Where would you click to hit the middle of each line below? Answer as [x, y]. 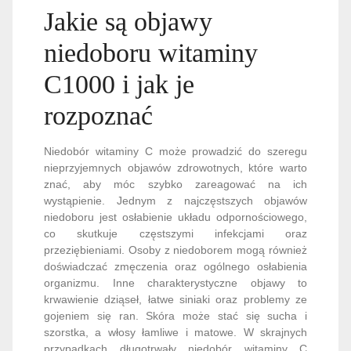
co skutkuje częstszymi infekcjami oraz [175, 233]
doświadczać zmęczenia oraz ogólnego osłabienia [175, 266]
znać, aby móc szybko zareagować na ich [175, 184]
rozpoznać [98, 115]
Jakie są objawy [128, 21]
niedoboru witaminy [151, 52]
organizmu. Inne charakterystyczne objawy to [175, 282]
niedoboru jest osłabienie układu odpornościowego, [175, 217]
